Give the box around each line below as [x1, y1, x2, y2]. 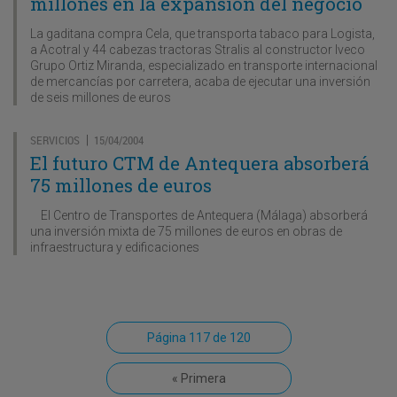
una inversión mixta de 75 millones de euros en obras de [30, 223, 342, 238]
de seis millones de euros [30, 90, 171, 105]
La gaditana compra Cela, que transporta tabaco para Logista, [30, 26, 375, 41]
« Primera [171, 370, 226, 385]
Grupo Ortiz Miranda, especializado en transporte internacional [30, 58, 378, 73]
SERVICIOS [30, 131, 81, 148]
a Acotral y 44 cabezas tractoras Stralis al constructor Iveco [30, 42, 370, 57]
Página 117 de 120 [146, 330, 251, 345]
